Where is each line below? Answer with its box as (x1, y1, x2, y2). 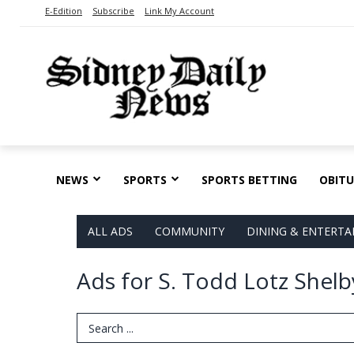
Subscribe (92, 5, 134, 17)
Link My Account (145, 5, 214, 17)
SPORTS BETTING (201, 171, 297, 187)
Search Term (77, 318, 153, 337)
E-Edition (45, 5, 82, 17)
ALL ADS (88, 223, 133, 239)
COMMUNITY (155, 223, 224, 239)
